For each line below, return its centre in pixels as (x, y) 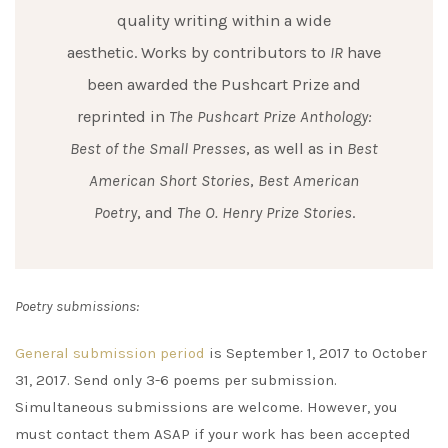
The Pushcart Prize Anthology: (270, 116)
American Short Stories (169, 180)
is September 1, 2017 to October (316, 353)
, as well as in (296, 148)
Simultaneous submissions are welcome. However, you (206, 407)
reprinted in (123, 116)
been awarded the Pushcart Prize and (224, 84)
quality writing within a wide (224, 20)
